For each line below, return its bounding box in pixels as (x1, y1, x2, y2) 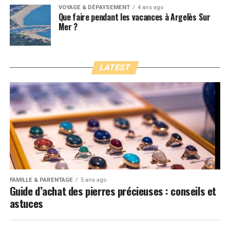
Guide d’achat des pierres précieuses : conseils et (9, 182, 216, 199)
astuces (9, 195, 43, 211)
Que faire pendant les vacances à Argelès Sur (58, 10, 210, 23)
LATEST (98, 62, 132, 72)
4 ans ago (137, 4, 163, 11)
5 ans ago (80, 176, 106, 183)
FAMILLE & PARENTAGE (9, 176, 73, 183)
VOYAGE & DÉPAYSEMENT (58, 4, 130, 11)
